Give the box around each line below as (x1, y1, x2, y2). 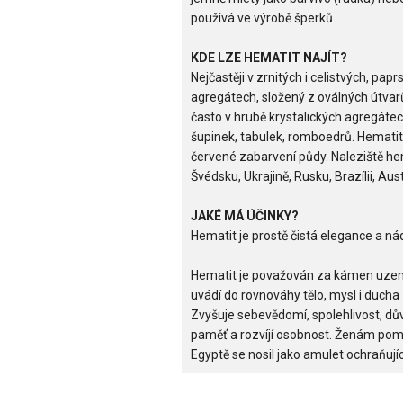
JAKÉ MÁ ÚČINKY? (191, 209, 299, 224)
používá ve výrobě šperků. (191, 11, 336, 26)
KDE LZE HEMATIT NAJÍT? (191, 50, 347, 66)
